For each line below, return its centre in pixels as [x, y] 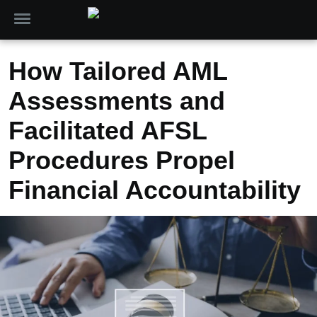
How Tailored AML [118, 71]
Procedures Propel [122, 160]
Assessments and [117, 101]
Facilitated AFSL [108, 131]
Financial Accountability [155, 190]
